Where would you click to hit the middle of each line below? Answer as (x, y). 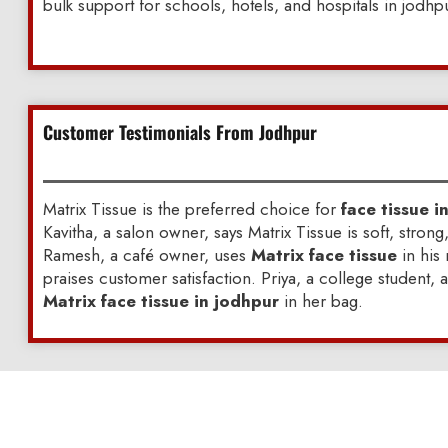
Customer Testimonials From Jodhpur (179, 132)
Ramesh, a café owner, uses (146, 255)
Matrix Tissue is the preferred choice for (191, 209)
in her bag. (320, 301)
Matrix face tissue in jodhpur (160, 301)
